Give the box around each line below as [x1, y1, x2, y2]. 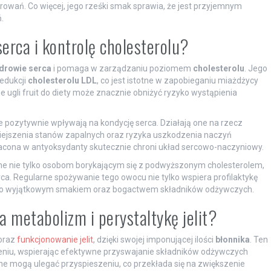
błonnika [215, 235, 250, 245]
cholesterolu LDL [27, 76, 97, 86]
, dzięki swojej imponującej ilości [93, 235, 215, 245]
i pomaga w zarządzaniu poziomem [51, 64, 193, 74]
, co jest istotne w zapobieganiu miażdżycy [96, 76, 258, 86]
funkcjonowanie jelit [16, 235, 93, 245]
